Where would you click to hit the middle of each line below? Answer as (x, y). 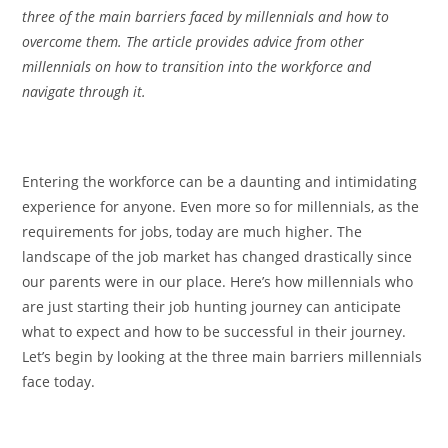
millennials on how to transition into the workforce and (197, 66)
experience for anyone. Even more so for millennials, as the (221, 206)
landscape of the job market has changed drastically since (217, 256)
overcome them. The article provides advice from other (193, 41)
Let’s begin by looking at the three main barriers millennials (222, 356)
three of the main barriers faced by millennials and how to (206, 16)
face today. (59, 381)
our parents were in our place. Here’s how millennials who (218, 281)
